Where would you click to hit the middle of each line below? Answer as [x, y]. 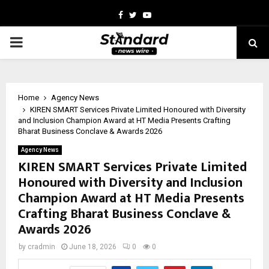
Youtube [167, 14]
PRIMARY [40, 42]
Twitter [150, 14]
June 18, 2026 [93, 247]
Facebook [141, 14]
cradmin [41, 247]
